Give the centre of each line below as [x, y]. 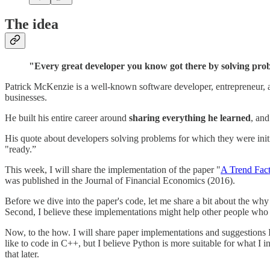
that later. [22, 254]
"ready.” [20, 149]
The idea [32, 24]
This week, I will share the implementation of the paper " [113, 170]
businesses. [26, 98]
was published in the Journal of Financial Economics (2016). [120, 181]
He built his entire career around [67, 118]
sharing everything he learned [190, 118]
